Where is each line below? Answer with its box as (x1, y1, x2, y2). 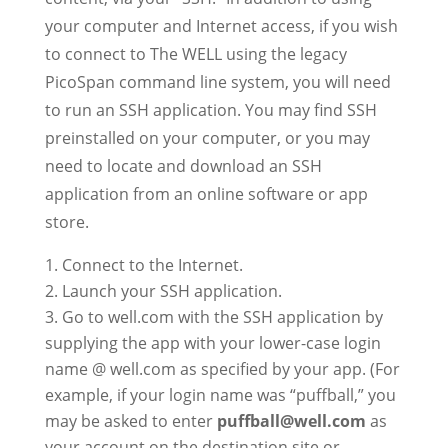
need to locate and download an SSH (44, 155, 322, 177)
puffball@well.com (216, 410, 366, 432)
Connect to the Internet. (61, 254, 243, 276)
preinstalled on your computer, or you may (44, 127, 370, 149)
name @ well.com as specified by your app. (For (44, 358, 400, 380)
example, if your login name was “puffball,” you (44, 384, 396, 406)
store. (44, 211, 89, 233)
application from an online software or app (44, 183, 368, 205)
